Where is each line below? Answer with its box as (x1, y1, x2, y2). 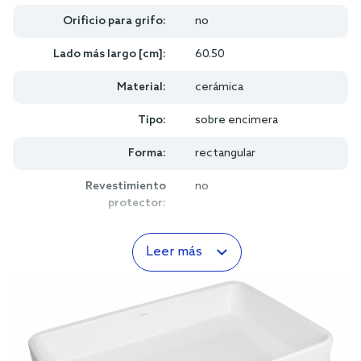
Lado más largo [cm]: (53, 47, 166, 61)
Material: (117, 80, 166, 94)
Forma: (128, 146, 166, 160)
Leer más (146, 243, 202, 259)
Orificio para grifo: (63, 14, 166, 28)
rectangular (195, 146, 255, 160)
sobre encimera (195, 113, 278, 127)
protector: (108, 196, 166, 210)
